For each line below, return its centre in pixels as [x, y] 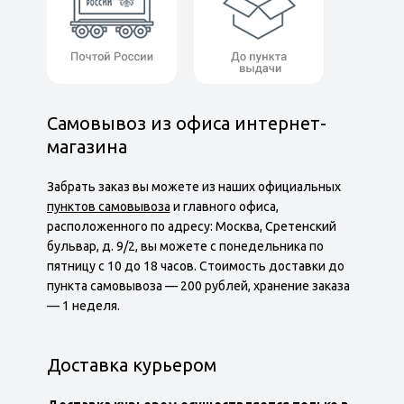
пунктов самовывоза [108, 207]
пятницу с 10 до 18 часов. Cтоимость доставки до [195, 266]
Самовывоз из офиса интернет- [186, 123]
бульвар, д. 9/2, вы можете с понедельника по [185, 246]
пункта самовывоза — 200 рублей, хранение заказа [198, 286]
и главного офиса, [224, 207]
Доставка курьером [131, 365]
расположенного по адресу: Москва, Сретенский [191, 226]
